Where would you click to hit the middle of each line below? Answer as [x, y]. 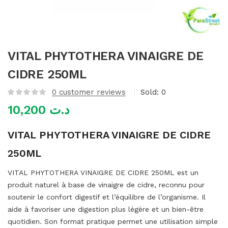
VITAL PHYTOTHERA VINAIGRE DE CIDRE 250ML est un [103, 173]
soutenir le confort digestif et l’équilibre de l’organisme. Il [107, 197]
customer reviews [91, 92]
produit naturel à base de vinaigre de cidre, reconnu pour [106, 185]
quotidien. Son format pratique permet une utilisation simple [113, 221]
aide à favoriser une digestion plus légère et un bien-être [106, 209]
